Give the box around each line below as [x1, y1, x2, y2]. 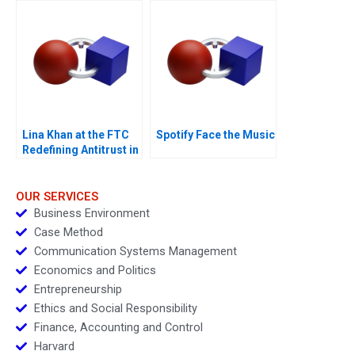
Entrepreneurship [33, 282, 122, 297]
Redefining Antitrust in [22, 143, 139, 156]
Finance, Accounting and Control [33, 320, 203, 335]
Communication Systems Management [33, 244, 237, 259]
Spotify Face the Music [156, 128, 275, 141]
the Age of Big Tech [22, 158, 124, 171]
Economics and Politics [33, 263, 156, 278]
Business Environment [33, 206, 150, 221]
